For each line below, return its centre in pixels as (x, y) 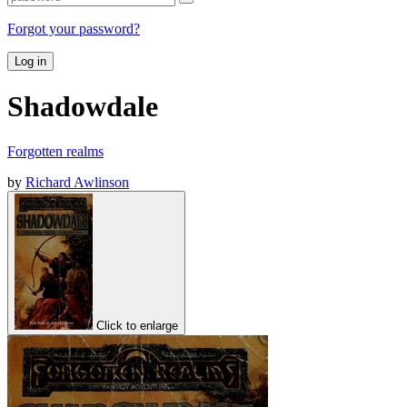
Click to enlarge (137, 325)
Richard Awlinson (77, 182)
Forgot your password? (74, 28)
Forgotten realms (55, 151)
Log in (30, 61)
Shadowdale (83, 107)
